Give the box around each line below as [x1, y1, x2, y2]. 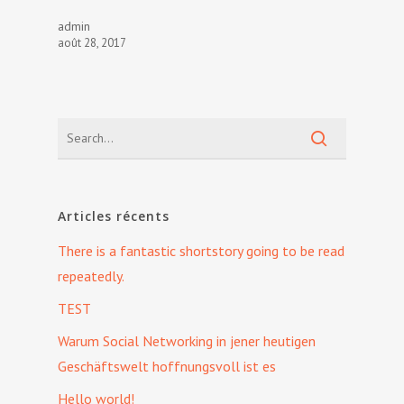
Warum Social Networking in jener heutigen [58, 332, 316, 351]
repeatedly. [58, 267, 124, 286]
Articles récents [58, 207, 170, 225]
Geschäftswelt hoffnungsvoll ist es [58, 357, 276, 376]
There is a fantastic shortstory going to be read [58, 242, 344, 261]
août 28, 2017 [58, 35, 126, 50]
